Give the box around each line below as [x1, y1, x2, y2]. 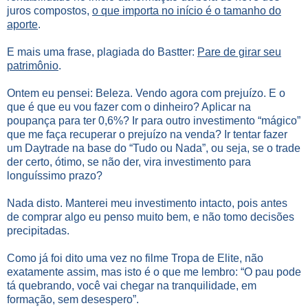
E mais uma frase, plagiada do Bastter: [7, 45, 197, 58]
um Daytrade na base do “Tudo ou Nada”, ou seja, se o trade [7, 142, 300, 154]
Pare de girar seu [197, 45, 281, 58]
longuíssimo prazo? [7, 169, 102, 181]
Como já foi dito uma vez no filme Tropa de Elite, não [7, 252, 263, 264]
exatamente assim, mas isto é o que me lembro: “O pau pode [7, 265, 301, 278]
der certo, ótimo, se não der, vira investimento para [7, 155, 251, 168]
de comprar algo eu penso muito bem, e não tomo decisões [7, 210, 294, 223]
